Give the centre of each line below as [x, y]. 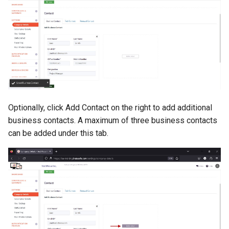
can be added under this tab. [58, 133]
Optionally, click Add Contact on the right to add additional [110, 107]
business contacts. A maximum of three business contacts [113, 120]
